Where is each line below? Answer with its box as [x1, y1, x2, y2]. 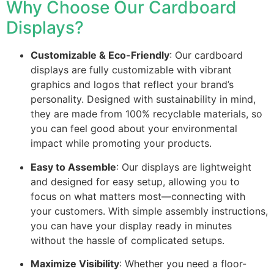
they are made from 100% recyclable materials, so [31, 108, 262, 120]
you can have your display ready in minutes [31, 219, 232, 232]
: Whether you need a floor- [119, 257, 246, 270]
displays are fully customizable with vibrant [31, 64, 232, 76]
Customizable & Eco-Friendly [31, 49, 169, 62]
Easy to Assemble [31, 160, 116, 173]
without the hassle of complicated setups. [31, 234, 224, 246]
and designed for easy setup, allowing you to [31, 175, 240, 188]
